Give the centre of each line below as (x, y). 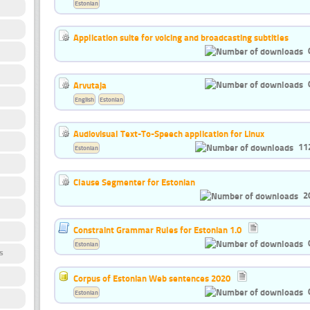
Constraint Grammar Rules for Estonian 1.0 (157, 230)
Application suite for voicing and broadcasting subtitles (181, 37)
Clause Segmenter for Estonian (134, 182)
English (84, 99)
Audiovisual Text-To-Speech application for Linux (169, 133)
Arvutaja (90, 85)
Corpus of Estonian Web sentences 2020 (152, 279)
